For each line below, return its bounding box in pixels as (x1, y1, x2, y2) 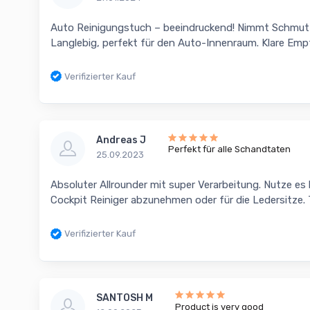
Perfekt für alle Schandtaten (168, 144, 291, 155)
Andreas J (96, 134, 146, 147)
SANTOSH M (96, 291, 153, 304)
